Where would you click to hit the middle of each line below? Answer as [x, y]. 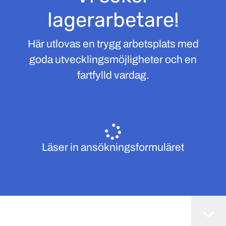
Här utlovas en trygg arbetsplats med [113, 44]
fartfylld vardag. [113, 75]
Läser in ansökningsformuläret [113, 147]
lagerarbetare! [113, 20]
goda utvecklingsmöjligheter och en [113, 60]
